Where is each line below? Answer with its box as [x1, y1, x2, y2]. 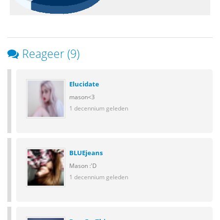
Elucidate [69, 80, 99, 88]
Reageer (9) [22, 46, 80, 61]
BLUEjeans [69, 148, 103, 157]
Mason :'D [69, 162, 97, 169]
